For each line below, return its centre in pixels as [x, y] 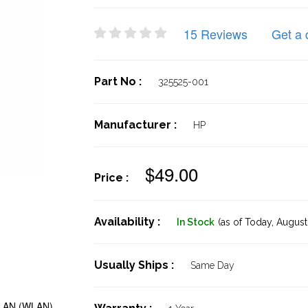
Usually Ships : [135, 265]
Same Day [212, 265]
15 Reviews [215, 34]
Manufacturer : [136, 125]
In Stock [195, 222]
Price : [112, 178]
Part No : [119, 81]
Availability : [128, 222]
